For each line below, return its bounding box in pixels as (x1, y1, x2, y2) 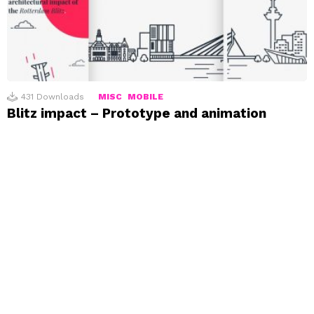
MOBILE (128, 92, 163, 102)
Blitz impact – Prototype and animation (7, 105, 266, 122)
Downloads (36, 92, 84, 102)
